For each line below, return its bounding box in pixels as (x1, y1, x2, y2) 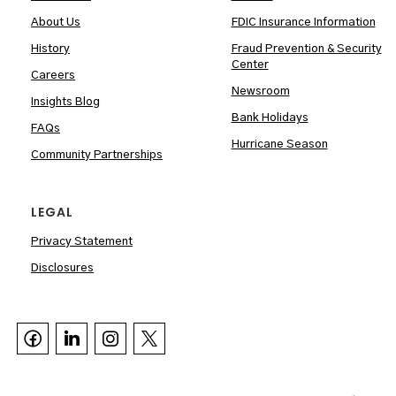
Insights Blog (31, 96, 100, 109)
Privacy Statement (31, 236, 133, 248)
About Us (31, 17, 80, 29)
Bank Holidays (231, 112, 308, 125)
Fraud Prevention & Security (231, 43, 382, 56)
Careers (31, 70, 75, 82)
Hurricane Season (231, 139, 328, 151)
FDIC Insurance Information (231, 17, 376, 29)
